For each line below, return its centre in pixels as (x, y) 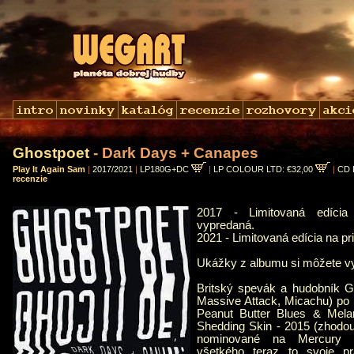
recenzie (30, 179)
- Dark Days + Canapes (174, 153)
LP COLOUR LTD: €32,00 (264, 169)
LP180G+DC (166, 169)
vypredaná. (226, 226)
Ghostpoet (51, 153)
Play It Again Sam (49, 169)
